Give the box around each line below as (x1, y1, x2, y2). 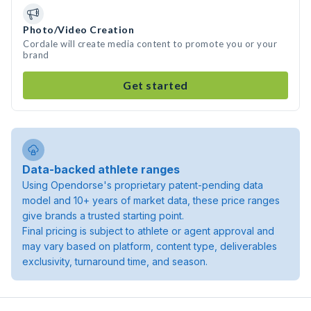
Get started (123, 78, 188, 92)
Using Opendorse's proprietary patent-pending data (22, 179, 263, 191)
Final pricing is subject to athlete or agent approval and (22, 225, 274, 237)
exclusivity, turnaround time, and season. (22, 255, 208, 267)
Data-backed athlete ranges (22, 162, 180, 176)
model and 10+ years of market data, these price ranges (22, 194, 280, 206)
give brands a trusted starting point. (22, 210, 184, 221)
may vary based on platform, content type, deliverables (22, 240, 277, 252)
